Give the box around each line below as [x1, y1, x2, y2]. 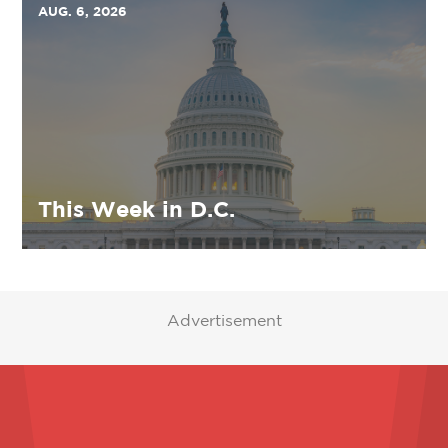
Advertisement [166, 311, 282, 330]
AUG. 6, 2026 [38, 3, 127, 20]
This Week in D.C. [38, 196, 235, 222]
